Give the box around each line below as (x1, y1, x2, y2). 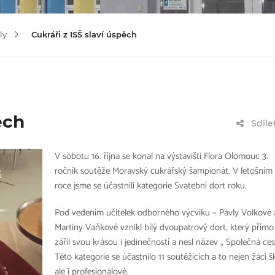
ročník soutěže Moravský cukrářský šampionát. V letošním (55, 163, 273, 179)
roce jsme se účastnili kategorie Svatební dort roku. (55, 178, 247, 193)
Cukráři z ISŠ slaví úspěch (31, 29, 137, 39)
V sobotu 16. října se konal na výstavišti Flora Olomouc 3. (55, 149, 268, 164)
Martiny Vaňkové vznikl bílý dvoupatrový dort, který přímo (55, 220, 274, 235)
